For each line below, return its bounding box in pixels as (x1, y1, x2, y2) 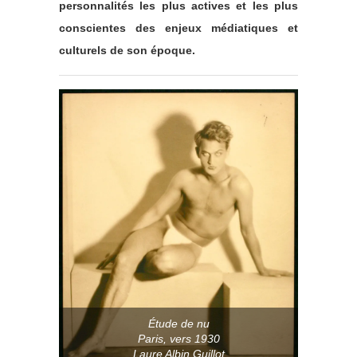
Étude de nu (147, 317, 210, 331)
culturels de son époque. (59, 43, 195, 57)
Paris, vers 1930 (137, 332, 220, 346)
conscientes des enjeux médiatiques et (59, 21, 298, 34)
